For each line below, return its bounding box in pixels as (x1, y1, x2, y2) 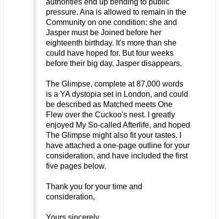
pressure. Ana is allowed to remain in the (45, 7, 186, 16)
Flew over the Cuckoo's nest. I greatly (45, 110, 175, 119)
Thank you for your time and (45, 182, 142, 191)
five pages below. (45, 161, 106, 170)
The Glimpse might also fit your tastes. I (45, 131, 181, 139)
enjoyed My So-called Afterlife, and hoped (45, 120, 190, 129)
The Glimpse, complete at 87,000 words (45, 79, 183, 88)
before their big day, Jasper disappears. (45, 59, 182, 67)
